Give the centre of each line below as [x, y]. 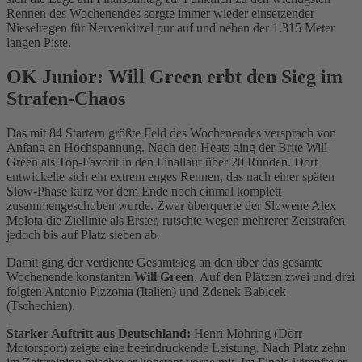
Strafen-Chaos [66, 98]
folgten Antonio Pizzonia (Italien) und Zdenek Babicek [146, 291]
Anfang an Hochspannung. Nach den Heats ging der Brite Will [167, 147]
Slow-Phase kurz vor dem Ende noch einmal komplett [144, 191]
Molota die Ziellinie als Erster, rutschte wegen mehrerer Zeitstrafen [176, 220]
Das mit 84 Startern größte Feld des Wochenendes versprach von [171, 133]
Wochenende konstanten [70, 276]
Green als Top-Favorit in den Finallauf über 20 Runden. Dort [162, 162]
